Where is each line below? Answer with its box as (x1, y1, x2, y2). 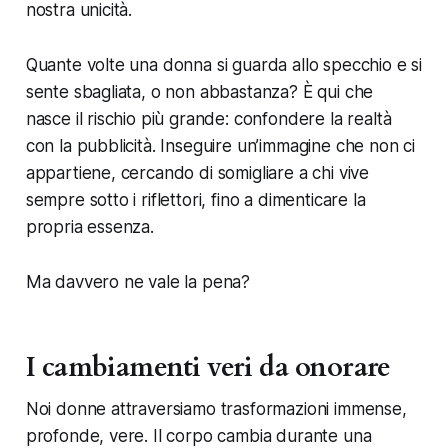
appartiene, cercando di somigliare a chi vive (25, 162, 370, 183)
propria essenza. (25, 216, 154, 237)
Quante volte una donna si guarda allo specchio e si (25, 54, 423, 75)
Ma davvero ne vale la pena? (25, 271, 251, 292)
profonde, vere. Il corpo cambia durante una (25, 425, 372, 446)
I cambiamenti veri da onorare (25, 348, 391, 386)
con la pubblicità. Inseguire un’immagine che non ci (25, 135, 416, 156)
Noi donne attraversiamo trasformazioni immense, (25, 398, 407, 419)
